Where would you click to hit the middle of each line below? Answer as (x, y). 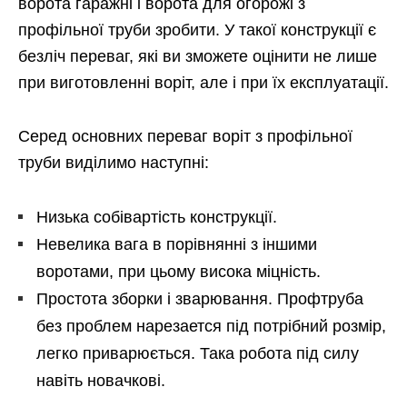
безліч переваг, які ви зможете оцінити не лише (198, 56)
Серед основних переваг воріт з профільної (185, 136)
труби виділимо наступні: (114, 162)
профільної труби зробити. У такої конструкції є (197, 30)
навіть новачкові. (101, 380)
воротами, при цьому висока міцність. (179, 271)
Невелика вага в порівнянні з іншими (177, 244)
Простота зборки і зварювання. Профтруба (200, 298)
